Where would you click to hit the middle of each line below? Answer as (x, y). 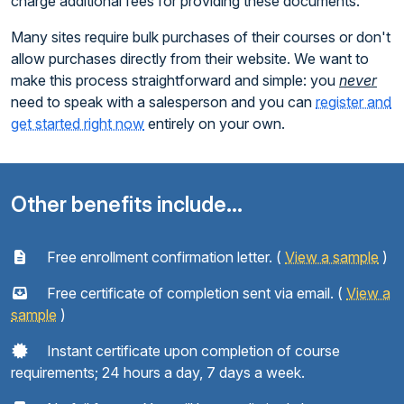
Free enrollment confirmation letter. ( (164, 257)
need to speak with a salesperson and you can (163, 101)
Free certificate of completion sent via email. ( (195, 293)
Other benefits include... (127, 204)
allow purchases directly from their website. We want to (190, 58)
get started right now (78, 123)
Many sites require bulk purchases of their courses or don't (201, 37)
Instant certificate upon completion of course (192, 350)
